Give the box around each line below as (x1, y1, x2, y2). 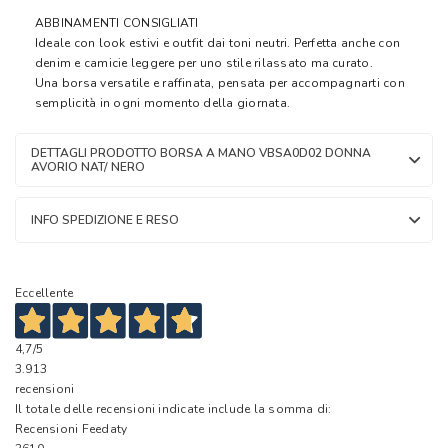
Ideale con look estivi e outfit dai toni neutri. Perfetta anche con (35, 34, 401, 51)
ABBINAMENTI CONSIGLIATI (35, 14, 199, 31)
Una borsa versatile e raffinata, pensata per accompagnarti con (35, 74, 405, 91)
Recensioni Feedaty (15, 421, 128, 438)
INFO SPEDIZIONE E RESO (31, 211, 179, 228)
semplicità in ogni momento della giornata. (35, 94, 291, 111)
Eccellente (15, 284, 74, 301)
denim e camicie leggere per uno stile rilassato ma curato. (35, 54, 373, 71)
